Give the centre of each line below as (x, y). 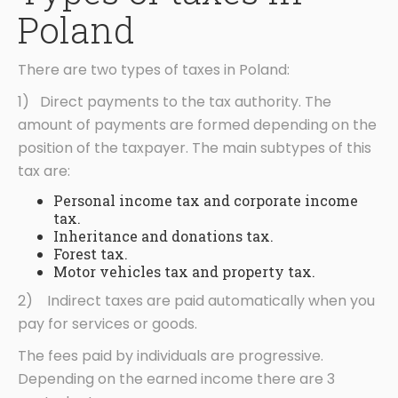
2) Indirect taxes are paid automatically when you (196, 301)
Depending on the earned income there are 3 (176, 379)
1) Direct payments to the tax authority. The (175, 102)
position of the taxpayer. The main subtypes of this (195, 148)
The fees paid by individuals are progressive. (171, 356)
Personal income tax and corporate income (206, 201)
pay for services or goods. (107, 324)
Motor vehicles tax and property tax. (184, 272)
